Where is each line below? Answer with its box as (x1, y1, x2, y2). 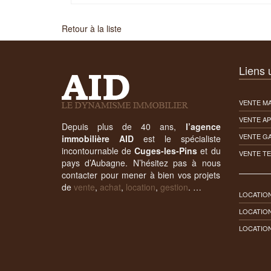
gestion (160, 181, 188, 193)
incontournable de (62, 145, 135, 157)
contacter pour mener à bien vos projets (62, 169, 221, 181)
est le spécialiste (133, 132, 221, 145)
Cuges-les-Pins (134, 145, 198, 157)
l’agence (185, 120, 221, 132)
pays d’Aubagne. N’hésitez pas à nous (62, 157, 221, 169)
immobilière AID (62, 132, 134, 145)
